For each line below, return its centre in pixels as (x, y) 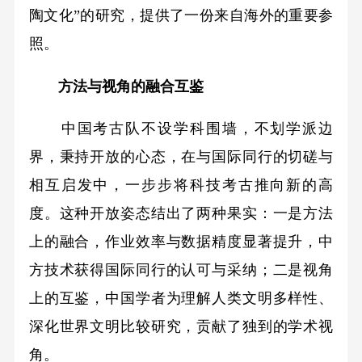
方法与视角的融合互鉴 (116, 86)
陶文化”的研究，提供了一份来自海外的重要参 (181, 15)
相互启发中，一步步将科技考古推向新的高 (181, 185)
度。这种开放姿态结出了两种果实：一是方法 (181, 214)
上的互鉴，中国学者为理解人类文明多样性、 (181, 299)
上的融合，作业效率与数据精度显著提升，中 (181, 242)
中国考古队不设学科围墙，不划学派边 (181, 129)
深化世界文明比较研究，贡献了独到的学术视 (181, 327)
